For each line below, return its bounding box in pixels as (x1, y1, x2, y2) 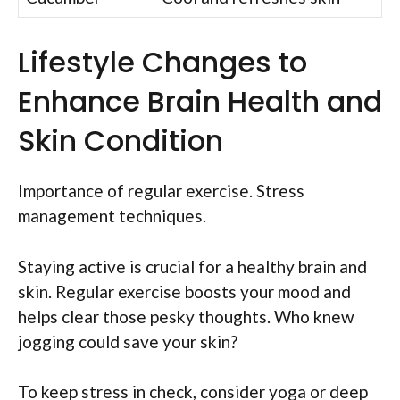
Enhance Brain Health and (18, 81, 382, 122)
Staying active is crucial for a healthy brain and (18, 255, 367, 277)
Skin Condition (18, 121, 223, 162)
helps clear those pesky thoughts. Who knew (18, 305, 354, 327)
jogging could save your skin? (18, 330, 237, 352)
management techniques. (18, 205, 206, 227)
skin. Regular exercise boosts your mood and (18, 280, 351, 302)
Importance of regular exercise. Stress (18, 180, 304, 202)
